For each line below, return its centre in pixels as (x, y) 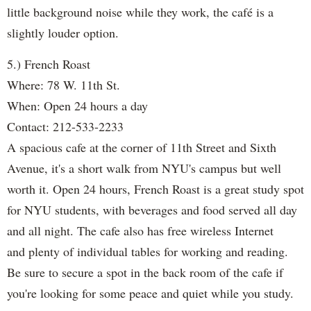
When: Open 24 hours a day (77, 105)
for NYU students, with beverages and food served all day (152, 209)
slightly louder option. (63, 32)
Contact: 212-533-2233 (65, 126)
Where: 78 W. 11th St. (64, 84)
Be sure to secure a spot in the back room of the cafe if (145, 272)
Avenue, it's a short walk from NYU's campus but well (144, 168)
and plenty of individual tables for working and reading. (148, 251)
